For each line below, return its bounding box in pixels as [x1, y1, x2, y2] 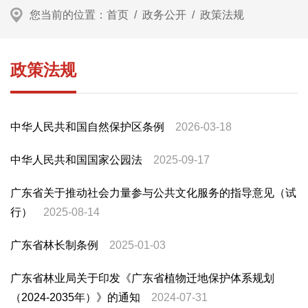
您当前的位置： [30, 9, 107, 21]
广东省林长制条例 [10, 239, 98, 251]
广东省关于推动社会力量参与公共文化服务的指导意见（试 [10, 187, 296, 199]
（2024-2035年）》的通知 [10, 291, 140, 303]
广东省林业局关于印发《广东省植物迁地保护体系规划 [10, 272, 274, 284]
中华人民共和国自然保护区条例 [10, 121, 164, 133]
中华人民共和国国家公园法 [10, 154, 142, 166]
